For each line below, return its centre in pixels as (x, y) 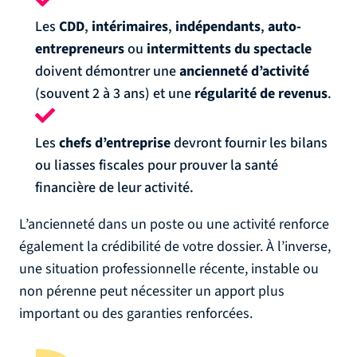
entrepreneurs (80, 49)
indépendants (218, 27)
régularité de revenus (261, 94)
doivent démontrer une (107, 71)
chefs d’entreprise (115, 143)
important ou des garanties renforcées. (136, 314)
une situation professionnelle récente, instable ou (169, 269)
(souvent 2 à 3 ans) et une (115, 94)
